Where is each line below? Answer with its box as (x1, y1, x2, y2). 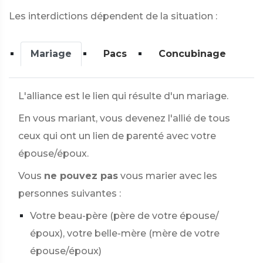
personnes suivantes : (18, 188, 121, 199)
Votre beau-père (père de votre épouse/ (30, 210, 219, 221)
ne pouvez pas (44, 170, 118, 181)
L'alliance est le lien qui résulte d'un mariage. (18, 90, 228, 102)
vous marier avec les (120, 170, 217, 181)
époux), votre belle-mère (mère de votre (30, 228, 220, 239)
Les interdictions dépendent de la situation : (9, 11, 217, 22)
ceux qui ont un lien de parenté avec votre (18, 130, 216, 141)
